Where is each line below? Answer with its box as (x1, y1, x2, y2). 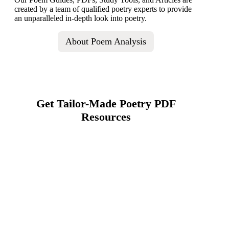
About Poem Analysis (65, 36, 147, 47)
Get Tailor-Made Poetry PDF (36, 97, 176, 110)
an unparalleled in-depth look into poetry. (14, 14, 147, 23)
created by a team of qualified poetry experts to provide (14, 5, 192, 14)
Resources (81, 110, 131, 124)
